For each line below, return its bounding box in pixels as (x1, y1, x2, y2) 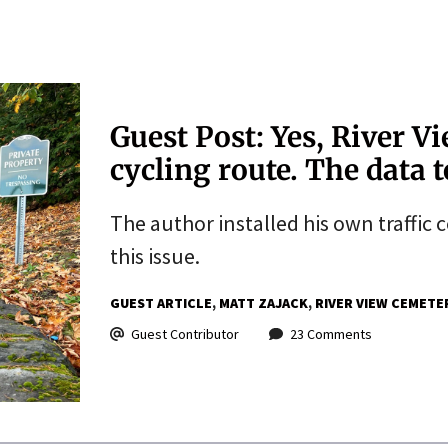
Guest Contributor (130, 324, 239, 343)
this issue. (109, 241, 200, 270)
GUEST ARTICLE (109, 293, 212, 312)
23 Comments (289, 324, 372, 343)
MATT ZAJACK (218, 293, 308, 312)
